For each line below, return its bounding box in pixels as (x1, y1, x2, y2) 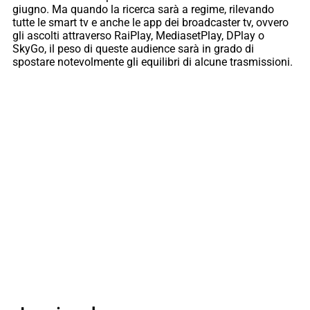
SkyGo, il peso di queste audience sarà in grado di (12, 42, 254, 55)
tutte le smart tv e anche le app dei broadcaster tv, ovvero (12, 15, 289, 29)
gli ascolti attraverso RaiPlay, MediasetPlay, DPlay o (12, 28, 264, 42)
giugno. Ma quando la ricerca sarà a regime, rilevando (12, 2, 274, 16)
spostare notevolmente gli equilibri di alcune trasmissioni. (12, 55, 295, 69)
